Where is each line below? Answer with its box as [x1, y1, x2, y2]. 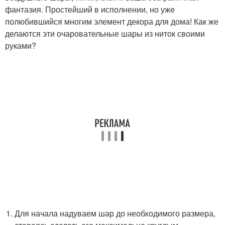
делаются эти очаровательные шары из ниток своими [5, 28, 205, 40]
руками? [5, 40, 36, 52]
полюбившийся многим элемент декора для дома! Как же [5, 16, 218, 28]
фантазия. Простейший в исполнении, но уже [5, 4, 175, 16]
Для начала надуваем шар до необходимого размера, [15, 207, 216, 219]
